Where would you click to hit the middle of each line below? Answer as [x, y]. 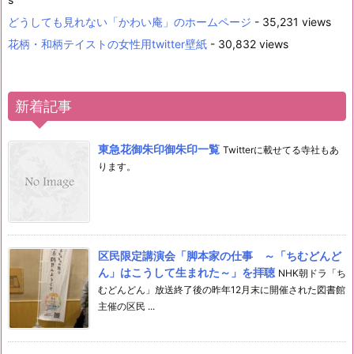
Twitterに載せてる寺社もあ [281, 149]
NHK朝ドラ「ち [312, 273]
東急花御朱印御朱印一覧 [159, 149]
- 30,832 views [248, 43]
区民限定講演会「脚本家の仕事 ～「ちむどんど [220, 255]
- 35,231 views [291, 21]
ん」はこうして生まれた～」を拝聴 [186, 272]
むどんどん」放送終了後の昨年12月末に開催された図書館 [222, 289]
